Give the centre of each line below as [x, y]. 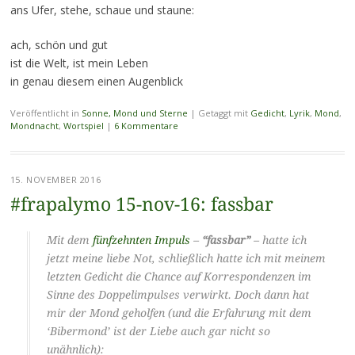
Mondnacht [34, 126]
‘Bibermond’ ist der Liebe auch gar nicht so [158, 332]
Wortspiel [83, 126]
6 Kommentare [146, 126]
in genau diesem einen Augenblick [96, 82]
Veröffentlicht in [46, 113]
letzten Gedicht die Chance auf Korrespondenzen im [179, 277]
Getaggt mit [224, 113]
